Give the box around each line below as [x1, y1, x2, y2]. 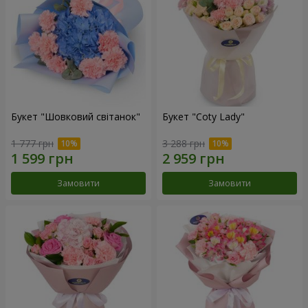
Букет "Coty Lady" [162, 110, 245, 124]
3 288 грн [162, 136, 205, 150]
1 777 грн [11, 136, 54, 150]
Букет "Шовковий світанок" [11, 110, 140, 124]
